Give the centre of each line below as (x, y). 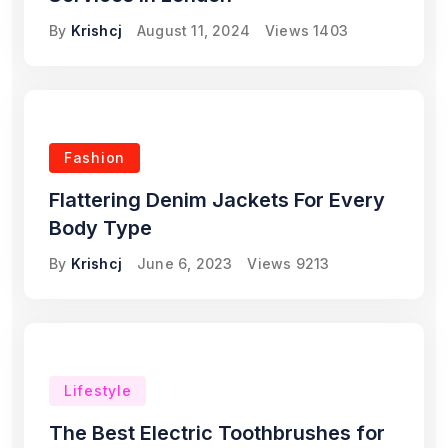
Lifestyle (98, 391)
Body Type (100, 228)
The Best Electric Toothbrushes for (217, 433)
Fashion (94, 158)
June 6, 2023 (185, 264)
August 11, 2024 (194, 31)
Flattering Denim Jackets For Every (217, 200)
